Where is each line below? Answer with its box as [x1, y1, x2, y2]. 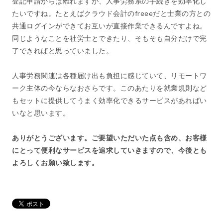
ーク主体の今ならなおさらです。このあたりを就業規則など [12, 83, 207, 92]
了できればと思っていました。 [12, 46, 113, 55]
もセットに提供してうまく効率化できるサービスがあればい [12, 96, 207, 105]
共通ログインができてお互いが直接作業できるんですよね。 [12, 21, 207, 30]
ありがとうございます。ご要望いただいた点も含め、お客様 [12, 133, 207, 142]
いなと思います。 [12, 108, 70, 117]
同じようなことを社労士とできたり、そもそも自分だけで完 [12, 33, 207, 42]
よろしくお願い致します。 [12, 158, 99, 167]
